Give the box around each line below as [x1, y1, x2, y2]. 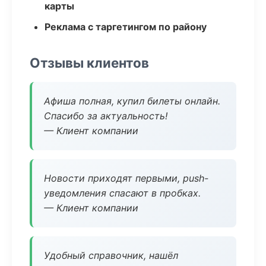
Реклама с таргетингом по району [45, 21, 207, 33]
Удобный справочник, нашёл [44, 249, 178, 261]
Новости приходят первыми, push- [44, 172, 208, 184]
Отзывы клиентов [30, 55, 149, 71]
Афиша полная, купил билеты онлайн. [44, 95, 220, 107]
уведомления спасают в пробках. [44, 187, 201, 199]
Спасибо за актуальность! [44, 110, 167, 122]
